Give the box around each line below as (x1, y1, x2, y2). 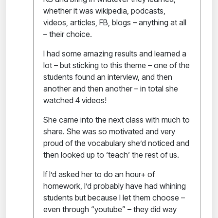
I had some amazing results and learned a (43, 48, 186, 58)
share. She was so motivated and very (43, 126, 175, 136)
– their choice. (43, 29, 92, 39)
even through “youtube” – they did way (43, 204, 177, 214)
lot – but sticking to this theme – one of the (43, 60, 190, 70)
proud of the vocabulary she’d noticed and (43, 138, 189, 148)
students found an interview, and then (43, 72, 172, 82)
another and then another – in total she (43, 83, 178, 93)
